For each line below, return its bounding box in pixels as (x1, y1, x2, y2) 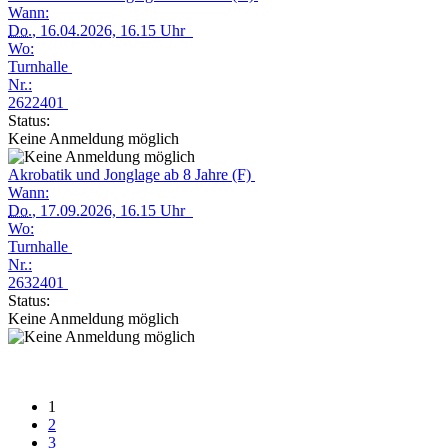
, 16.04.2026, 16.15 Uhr (32, 22, 193, 39)
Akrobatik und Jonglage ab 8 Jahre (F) (8, 166, 255, 183)
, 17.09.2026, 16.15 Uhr (32, 202, 193, 219)
